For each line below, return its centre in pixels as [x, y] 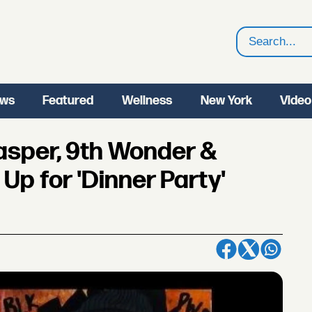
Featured [68, 101]
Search [258, 50]
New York [226, 101]
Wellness [147, 101]
